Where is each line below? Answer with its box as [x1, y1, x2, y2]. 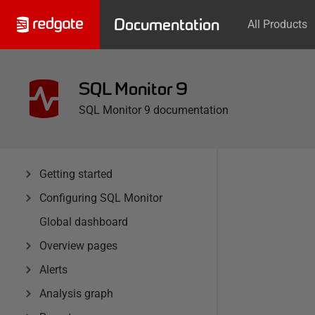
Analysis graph [39, 287, 113, 300]
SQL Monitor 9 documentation [79, 103, 229, 117]
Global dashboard [39, 215, 128, 229]
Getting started [39, 167, 112, 181]
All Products [247, 18, 307, 31]
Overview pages [39, 239, 117, 252]
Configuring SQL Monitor [39, 191, 162, 205]
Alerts [39, 263, 67, 276]
